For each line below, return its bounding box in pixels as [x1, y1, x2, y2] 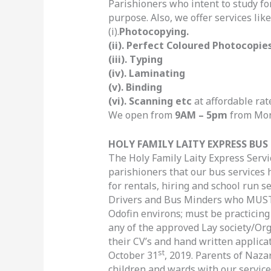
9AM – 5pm [174, 108, 230, 122]
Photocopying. [119, 24, 189, 38]
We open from [108, 108, 175, 122]
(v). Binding [108, 80, 162, 94]
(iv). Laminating [108, 66, 185, 80]
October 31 [108, 249, 158, 263]
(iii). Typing [108, 52, 163, 66]
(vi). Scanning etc [108, 94, 194, 108]
